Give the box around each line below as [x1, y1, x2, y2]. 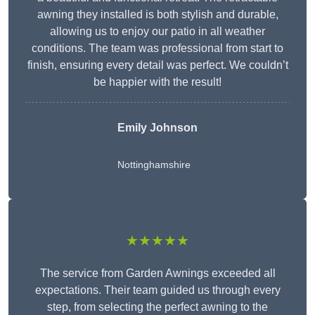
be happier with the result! [94, 76, 221, 89]
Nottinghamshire [117, 159, 191, 171]
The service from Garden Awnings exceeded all [39, 267, 276, 280]
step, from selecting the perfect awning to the [47, 301, 268, 314]
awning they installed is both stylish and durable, [37, 8, 278, 21]
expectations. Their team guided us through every [34, 284, 281, 297]
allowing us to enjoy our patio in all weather [50, 25, 265, 38]
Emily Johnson [117, 122, 198, 134]
